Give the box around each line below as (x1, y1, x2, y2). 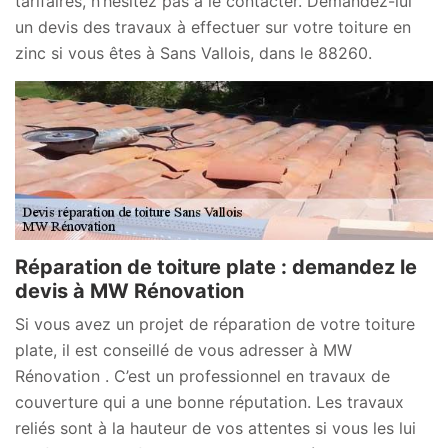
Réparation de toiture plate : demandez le (15, 254, 417, 279)
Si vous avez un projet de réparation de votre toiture (15, 313, 415, 334)
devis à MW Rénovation (15, 278, 244, 303)
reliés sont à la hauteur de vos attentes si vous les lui (15, 417, 416, 438)
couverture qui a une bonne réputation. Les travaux (15, 391, 404, 412)
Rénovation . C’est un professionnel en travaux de (15, 365, 390, 386)
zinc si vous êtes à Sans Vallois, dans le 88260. (15, 42, 372, 63)
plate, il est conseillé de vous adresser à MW (15, 339, 352, 360)
